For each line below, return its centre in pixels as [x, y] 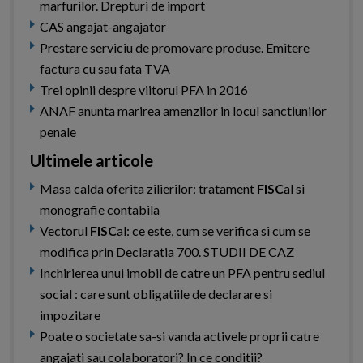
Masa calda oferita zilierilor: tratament [148, 189]
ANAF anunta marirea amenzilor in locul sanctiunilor [183, 111]
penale [58, 132]
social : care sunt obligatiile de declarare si [156, 294]
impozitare [70, 315]
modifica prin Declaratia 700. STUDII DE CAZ [167, 252]
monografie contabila [100, 210]
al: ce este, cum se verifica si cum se [214, 231]
